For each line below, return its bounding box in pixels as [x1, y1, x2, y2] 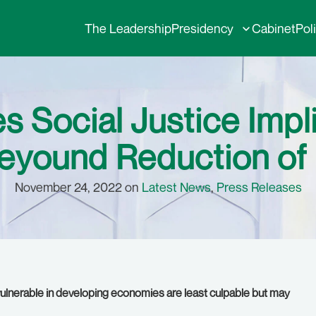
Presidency [171, 20, 233, 36]
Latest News [141, 179, 211, 195]
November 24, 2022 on [14, 179, 142, 195]
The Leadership [85, 20, 171, 36]
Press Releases [216, 179, 302, 195]
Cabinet [252, 20, 296, 36]
